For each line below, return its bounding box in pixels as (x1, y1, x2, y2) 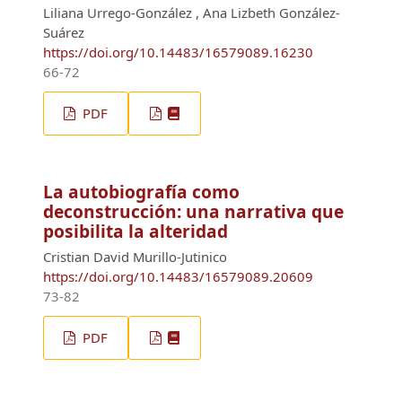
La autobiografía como (43, 179, 240, 204)
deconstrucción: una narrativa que (43, 198, 344, 223)
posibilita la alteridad (43, 218, 228, 243)
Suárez (43, 22, 84, 41)
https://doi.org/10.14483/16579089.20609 (43, 267, 313, 285)
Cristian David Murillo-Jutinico (43, 247, 227, 266)
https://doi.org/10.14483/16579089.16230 (43, 42, 313, 61)
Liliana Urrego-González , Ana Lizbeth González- (43, 3, 340, 22)
